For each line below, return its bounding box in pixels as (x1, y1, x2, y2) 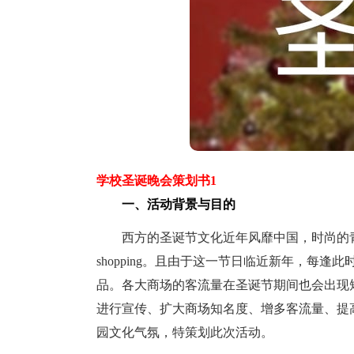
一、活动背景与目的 (96, 198, 235, 211)
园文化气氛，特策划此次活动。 (96, 326, 273, 339)
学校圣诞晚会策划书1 (96, 174, 217, 187)
